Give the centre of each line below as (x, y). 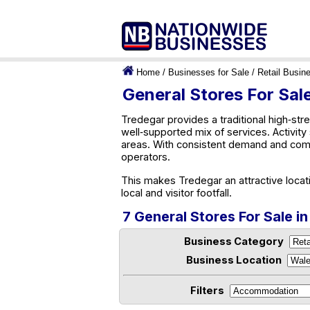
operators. (146, 157)
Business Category (234, 241)
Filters (207, 290)
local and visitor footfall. (176, 193)
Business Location (234, 260)
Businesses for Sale (209, 72)
